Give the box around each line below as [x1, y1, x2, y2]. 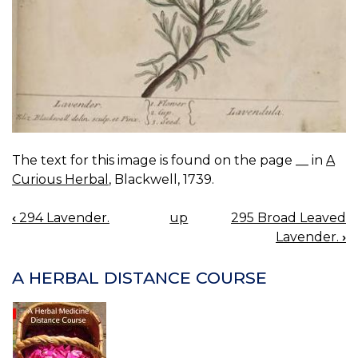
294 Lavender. [16, 209, 109, 225]
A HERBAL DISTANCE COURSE [12, 268, 267, 288]
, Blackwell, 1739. [109, 171, 214, 187]
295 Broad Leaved [231, 209, 346, 225]
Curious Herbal [12, 171, 109, 187]
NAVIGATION [12, 238, 119, 259]
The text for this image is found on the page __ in [12, 152, 326, 168]
